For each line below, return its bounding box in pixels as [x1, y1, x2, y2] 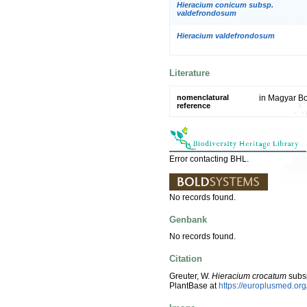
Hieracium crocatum [212, 271, 286, 281]
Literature [169, 68, 210, 79]
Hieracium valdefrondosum [177, 31, 275, 40]
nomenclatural [177, 93, 229, 101]
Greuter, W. [169, 271, 212, 281]
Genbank [169, 214, 207, 225]
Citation [169, 254, 202, 265]
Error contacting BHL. [169, 153, 249, 164]
